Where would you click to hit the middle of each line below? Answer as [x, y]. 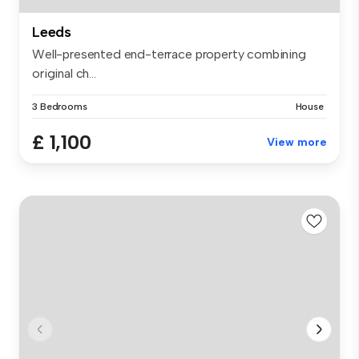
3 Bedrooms [60, 106]
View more [297, 142]
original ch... [64, 73]
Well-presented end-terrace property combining [169, 54]
